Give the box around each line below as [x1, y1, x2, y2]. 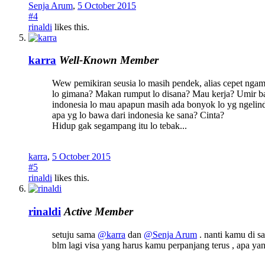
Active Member [64, 205, 133, 218]
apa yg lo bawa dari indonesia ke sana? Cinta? [52, 110, 224, 121]
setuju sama [52, 229, 98, 240]
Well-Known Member [59, 54, 159, 67]
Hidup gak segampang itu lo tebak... [52, 121, 187, 131]
